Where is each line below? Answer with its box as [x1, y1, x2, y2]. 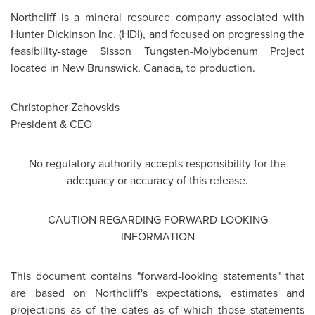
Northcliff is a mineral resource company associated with [11, 9, 304, 25]
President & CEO [11, 116, 92, 132]
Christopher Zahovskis [11, 99, 120, 115]
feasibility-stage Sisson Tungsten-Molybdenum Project [11, 43, 304, 59]
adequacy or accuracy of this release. [67, 172, 248, 188]
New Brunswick [62, 60, 138, 76]
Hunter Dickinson [11, 26, 96, 42]
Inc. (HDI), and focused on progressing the [96, 26, 304, 42]
